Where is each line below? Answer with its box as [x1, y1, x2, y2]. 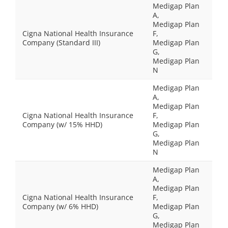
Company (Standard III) [22, 38, 100, 47]
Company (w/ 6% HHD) [22, 202, 98, 211]
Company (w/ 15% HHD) [22, 120, 102, 129]
